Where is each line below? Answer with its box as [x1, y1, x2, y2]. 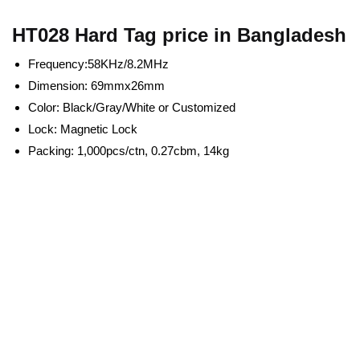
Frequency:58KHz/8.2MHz [28, 56, 169, 71]
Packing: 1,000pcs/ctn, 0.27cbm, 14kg [28, 143, 229, 157]
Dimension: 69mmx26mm [28, 78, 165, 92]
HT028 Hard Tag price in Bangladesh [12, 23, 346, 46]
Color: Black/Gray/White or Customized [28, 100, 235, 114]
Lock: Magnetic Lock [28, 121, 137, 136]
